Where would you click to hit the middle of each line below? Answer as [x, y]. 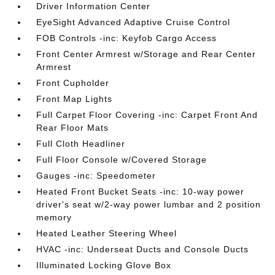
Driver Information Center [94, 6]
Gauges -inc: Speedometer [96, 176]
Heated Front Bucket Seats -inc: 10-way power [141, 192]
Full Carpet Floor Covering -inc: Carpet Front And [147, 115]
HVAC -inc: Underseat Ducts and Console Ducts [143, 249]
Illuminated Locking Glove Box [104, 265]
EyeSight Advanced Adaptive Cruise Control [134, 22]
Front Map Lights [75, 99]
